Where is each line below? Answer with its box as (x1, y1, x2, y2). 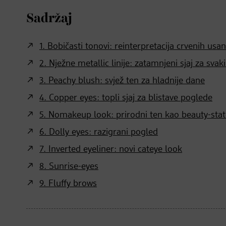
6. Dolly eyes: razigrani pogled (39, 128, 158, 137)
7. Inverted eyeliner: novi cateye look (39, 145, 182, 154)
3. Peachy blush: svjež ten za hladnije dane (39, 76, 205, 86)
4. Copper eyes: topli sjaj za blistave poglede (39, 93, 212, 103)
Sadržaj (26, 12, 72, 25)
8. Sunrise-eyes (39, 162, 98, 172)
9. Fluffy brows (39, 179, 97, 189)
